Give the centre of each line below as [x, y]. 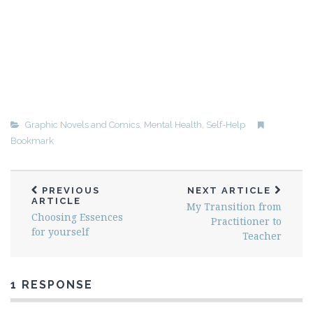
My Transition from [234, 206]
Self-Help [226, 125]
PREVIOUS [69, 190]
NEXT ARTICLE [231, 190]
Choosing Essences [77, 217]
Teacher [262, 236]
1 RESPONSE [52, 285]
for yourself [60, 232]
